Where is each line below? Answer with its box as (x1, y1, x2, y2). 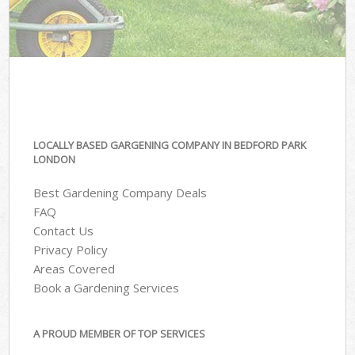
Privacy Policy (33, 242, 109, 258)
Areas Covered (33, 261, 116, 277)
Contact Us (33, 223, 94, 239)
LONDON (33, 151, 76, 166)
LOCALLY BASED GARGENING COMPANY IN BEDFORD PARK (33, 137, 307, 152)
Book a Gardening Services (33, 280, 180, 296)
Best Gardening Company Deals (33, 185, 208, 201)
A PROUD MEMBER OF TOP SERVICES (33, 326, 206, 341)
